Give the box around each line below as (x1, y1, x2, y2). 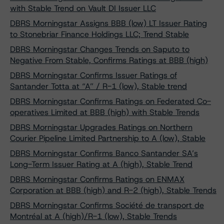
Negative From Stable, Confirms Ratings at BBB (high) (10, 55, 208, 65)
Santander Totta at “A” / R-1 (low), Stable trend (10, 81, 187, 91)
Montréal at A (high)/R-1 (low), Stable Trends (10, 211, 177, 221)
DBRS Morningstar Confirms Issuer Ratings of (10, 70, 177, 80)
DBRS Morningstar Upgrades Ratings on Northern (10, 122, 192, 132)
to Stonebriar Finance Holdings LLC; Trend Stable (10, 29, 189, 39)
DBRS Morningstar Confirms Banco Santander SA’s (10, 148, 198, 158)
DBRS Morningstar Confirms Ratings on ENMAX (10, 174, 184, 184)
